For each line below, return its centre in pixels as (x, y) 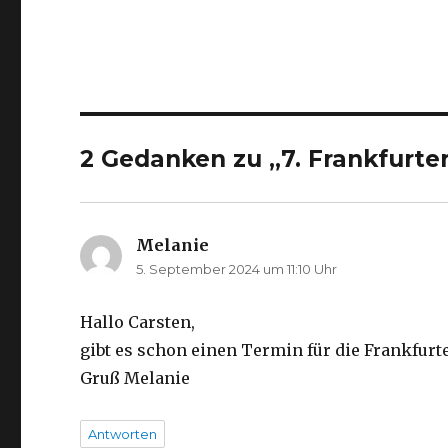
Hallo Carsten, (138, 322)
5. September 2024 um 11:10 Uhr (237, 269)
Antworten (123, 434)
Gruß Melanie (135, 378)
